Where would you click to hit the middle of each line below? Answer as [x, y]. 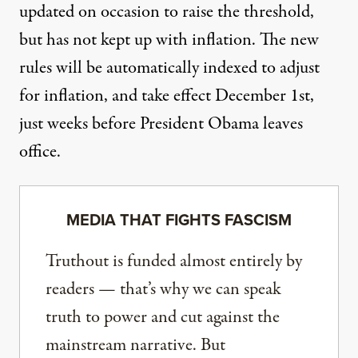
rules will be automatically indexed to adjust [169, 68]
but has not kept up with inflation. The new [169, 40]
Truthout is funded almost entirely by [174, 262]
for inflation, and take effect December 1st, [167, 96]
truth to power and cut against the [163, 318]
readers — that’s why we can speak [163, 290]
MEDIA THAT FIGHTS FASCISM [179, 220]
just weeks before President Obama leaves [161, 124]
